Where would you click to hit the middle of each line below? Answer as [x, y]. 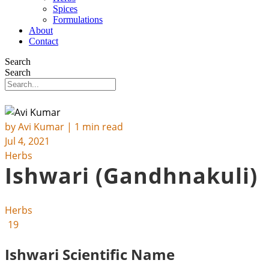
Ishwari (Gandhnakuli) [131, 176]
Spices [65, 9]
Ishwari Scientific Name [90, 255]
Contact [44, 41]
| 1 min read [94, 127]
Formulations [78, 20]
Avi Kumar [41, 127]
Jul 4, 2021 [27, 141]
